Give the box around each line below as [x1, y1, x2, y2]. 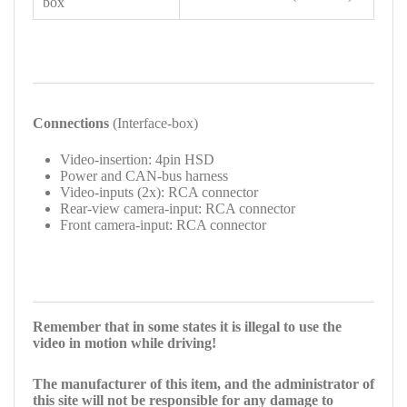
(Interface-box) [113, 114, 198, 131]
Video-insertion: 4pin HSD [60, 151, 214, 167]
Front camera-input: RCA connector [60, 216, 266, 233]
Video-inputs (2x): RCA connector [60, 184, 258, 200]
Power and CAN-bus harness [60, 167, 228, 184]
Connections [33, 114, 113, 131]
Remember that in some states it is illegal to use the [33, 318, 342, 334]
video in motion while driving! [33, 334, 216, 351]
